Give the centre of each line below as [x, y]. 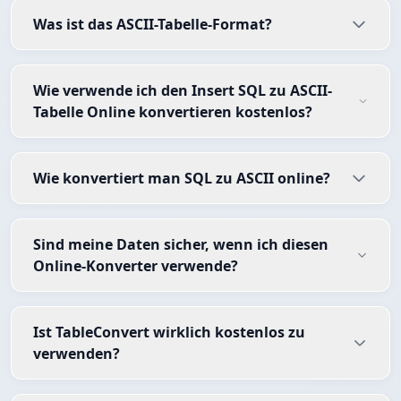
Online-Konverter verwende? [136, 266]
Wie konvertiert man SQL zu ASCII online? [182, 179]
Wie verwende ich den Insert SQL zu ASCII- [183, 91]
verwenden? [77, 354]
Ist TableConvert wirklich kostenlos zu [169, 333]
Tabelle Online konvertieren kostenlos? [173, 112]
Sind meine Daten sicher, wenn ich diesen [181, 245]
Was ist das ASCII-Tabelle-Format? [153, 25]
